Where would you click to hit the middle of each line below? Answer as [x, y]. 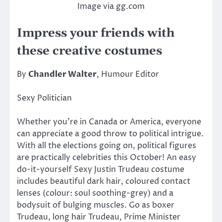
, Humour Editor [128, 74]
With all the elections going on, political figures [107, 145]
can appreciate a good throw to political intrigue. [110, 134]
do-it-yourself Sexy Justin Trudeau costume [101, 169]
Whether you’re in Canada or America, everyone [109, 122]
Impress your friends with [96, 33]
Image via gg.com [111, 7]
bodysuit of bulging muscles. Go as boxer [96, 205]
